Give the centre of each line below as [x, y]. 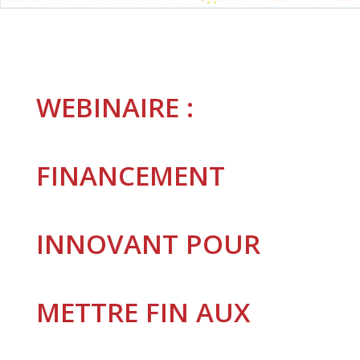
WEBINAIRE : [115, 108]
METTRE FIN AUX [143, 313]
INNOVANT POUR [148, 244]
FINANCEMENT [130, 176]
